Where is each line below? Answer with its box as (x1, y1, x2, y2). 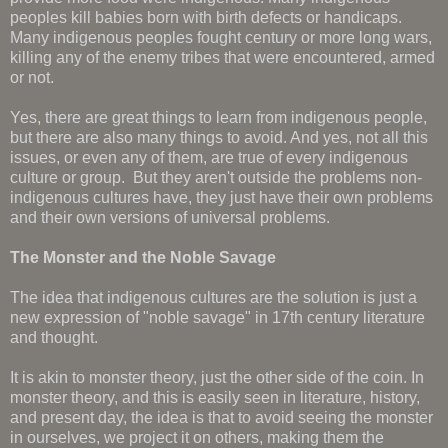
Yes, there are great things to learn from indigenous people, (10, 108, 427, 126)
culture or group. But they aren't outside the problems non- (10, 168, 422, 186)
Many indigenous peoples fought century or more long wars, (10, 28, 432, 46)
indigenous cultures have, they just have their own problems (10, 188, 433, 206)
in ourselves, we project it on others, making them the (10, 428, 384, 446)
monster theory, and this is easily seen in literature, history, (10, 388, 420, 406)
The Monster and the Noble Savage (10, 248, 276, 266)
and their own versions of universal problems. (10, 208, 330, 226)
